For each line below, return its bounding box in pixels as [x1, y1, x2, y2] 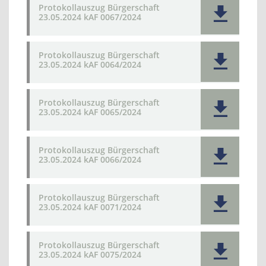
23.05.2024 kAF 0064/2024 [39, 59, 141, 70]
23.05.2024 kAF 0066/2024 [39, 154, 141, 165]
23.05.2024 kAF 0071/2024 [39, 201, 141, 213]
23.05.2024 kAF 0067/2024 [39, 11, 141, 23]
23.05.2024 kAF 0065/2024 [39, 106, 141, 118]
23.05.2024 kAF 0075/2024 [39, 249, 141, 260]
